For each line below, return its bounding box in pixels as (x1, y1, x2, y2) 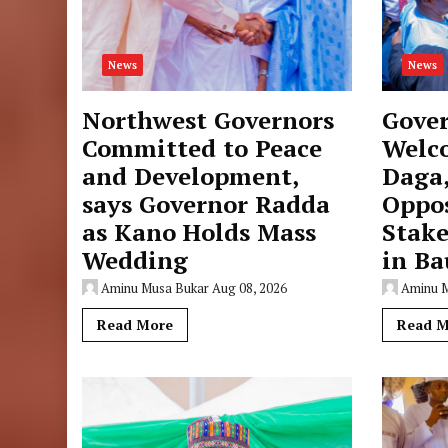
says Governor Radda (82, 188, 331, 220)
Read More (97, 315, 174, 334)
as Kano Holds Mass (82, 216, 317, 248)
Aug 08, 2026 (212, 279, 288, 297)
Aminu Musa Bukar (101, 279, 210, 297)
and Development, (82, 160, 299, 192)
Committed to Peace (82, 132, 323, 164)
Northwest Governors (82, 104, 335, 136)
